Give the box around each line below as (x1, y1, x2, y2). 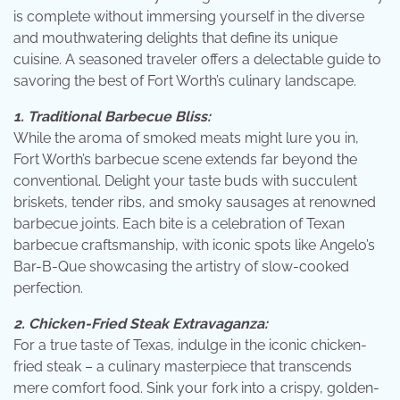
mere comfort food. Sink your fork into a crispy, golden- (13, 379, 379, 396)
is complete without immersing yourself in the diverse (13, 7, 364, 25)
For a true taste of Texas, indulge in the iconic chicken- (13, 336, 367, 354)
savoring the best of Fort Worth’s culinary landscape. (13, 71, 356, 89)
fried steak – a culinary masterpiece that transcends (13, 357, 352, 375)
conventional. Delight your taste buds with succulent (13, 171, 357, 189)
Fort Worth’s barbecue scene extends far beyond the (13, 150, 357, 168)
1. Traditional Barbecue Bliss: (13, 107, 211, 125)
